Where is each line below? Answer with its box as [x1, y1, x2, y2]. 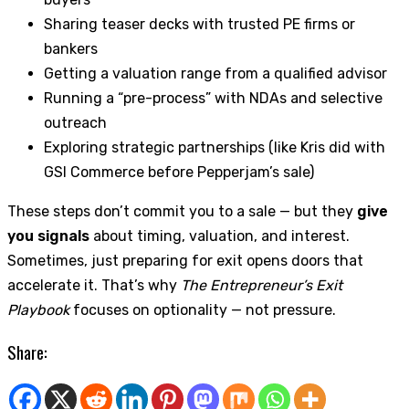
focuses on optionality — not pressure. [69, 301, 336, 320]
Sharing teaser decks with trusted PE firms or [44, 16, 355, 34]
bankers [44, 40, 98, 58]
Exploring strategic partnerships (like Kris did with [44, 139, 385, 157]
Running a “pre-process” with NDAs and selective [44, 89, 383, 108]
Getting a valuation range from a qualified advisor [44, 65, 387, 83]
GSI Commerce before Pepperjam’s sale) [44, 163, 314, 182]
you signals [7, 227, 89, 246]
